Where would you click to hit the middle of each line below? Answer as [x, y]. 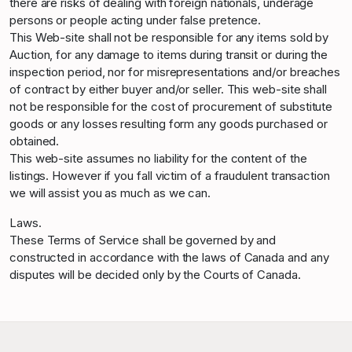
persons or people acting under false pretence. [136, 20]
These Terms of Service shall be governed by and [143, 240]
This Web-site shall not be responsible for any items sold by [169, 37]
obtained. [35, 141]
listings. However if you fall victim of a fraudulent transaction [170, 176]
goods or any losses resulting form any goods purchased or [169, 124]
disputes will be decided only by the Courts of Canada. [155, 275]
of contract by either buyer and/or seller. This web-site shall [169, 89]
